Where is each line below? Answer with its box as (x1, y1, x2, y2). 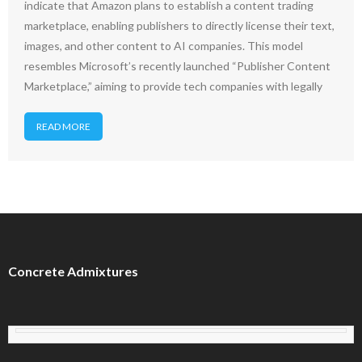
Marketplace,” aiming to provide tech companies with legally (24, 79, 322, 93)
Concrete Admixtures (8, 263, 138, 279)
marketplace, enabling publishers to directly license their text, (24, 19, 335, 32)
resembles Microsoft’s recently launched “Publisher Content (24, 59, 330, 73)
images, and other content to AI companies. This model (24, 39, 303, 53)
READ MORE (36, 120, 90, 133)
